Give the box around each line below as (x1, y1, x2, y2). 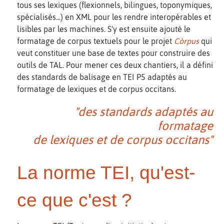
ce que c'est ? (17, 190, 132, 211)
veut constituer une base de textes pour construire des (17, 48, 210, 57)
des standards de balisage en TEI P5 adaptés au (17, 72, 187, 81)
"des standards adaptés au (74, 105, 213, 119)
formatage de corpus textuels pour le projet (17, 36, 174, 45)
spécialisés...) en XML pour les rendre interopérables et (17, 12, 211, 21)
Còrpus (174, 36, 199, 45)
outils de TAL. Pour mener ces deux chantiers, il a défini (17, 60, 213, 69)
